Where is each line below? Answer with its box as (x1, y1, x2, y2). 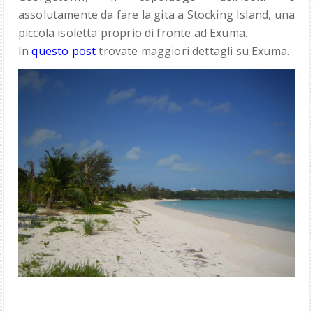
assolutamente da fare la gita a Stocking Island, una (18, 7, 295, 23)
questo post (31, 43, 96, 59)
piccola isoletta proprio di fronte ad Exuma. (18, 25, 248, 41)
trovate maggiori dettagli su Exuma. (96, 43, 290, 59)
